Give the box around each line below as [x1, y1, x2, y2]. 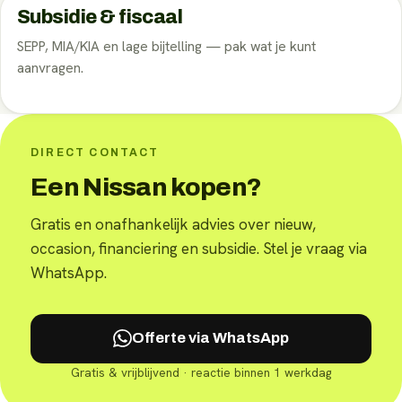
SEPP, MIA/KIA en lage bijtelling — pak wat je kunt [17, 37, 316, 56]
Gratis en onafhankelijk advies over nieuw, [31, 214, 316, 234]
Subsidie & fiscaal [17, 5, 183, 28]
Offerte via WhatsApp [131, 329, 289, 347]
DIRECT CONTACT [31, 145, 160, 159]
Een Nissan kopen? [31, 172, 262, 201]
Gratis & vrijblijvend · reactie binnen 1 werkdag [71, 365, 331, 381]
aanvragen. [17, 58, 83, 77]
